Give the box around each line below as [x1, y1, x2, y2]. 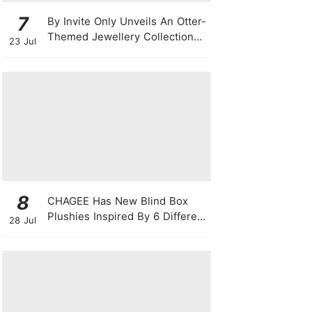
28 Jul [9, 214, 36, 226]
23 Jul [9, 35, 36, 47]
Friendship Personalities [47, 224, 169, 238]
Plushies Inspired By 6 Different [47, 209, 207, 223]
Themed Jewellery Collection [47, 30, 194, 44]
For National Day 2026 [47, 45, 158, 59]
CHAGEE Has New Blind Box [47, 194, 188, 208]
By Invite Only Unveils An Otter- [47, 15, 206, 29]
